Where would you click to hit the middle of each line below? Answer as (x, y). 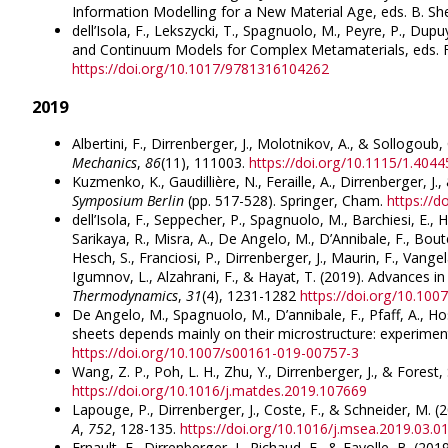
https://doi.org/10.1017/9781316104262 (200, 69)
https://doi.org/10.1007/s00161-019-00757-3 (215, 353)
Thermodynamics (125, 296)
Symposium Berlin (128, 201)
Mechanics (104, 163)
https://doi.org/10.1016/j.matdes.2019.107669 (219, 391)
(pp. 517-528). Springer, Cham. (285, 201)
